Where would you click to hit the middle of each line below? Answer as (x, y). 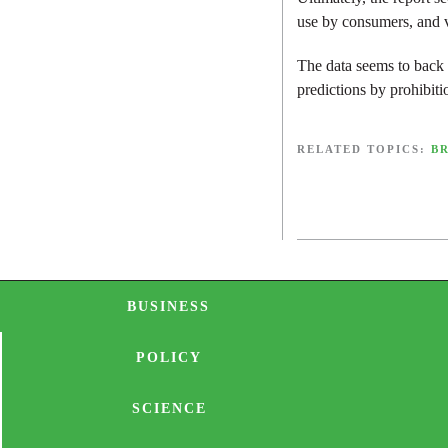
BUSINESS (168, 307)
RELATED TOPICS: (364, 149)
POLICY (169, 358)
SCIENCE (169, 409)
